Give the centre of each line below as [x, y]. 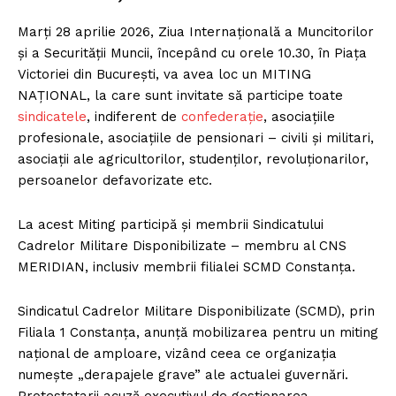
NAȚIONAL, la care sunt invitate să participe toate [180, 95]
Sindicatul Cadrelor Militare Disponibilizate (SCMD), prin [196, 311]
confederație [222, 116]
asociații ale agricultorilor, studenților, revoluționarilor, [193, 159]
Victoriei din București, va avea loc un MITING [164, 74]
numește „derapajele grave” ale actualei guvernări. [183, 374]
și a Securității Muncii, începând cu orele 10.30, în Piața [192, 53]
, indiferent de [134, 116]
